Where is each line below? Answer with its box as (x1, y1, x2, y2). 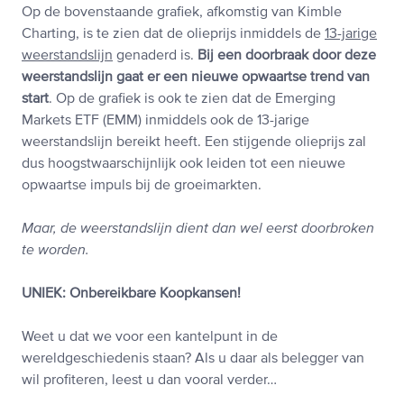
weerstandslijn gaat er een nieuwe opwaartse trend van (22, 70, 370, 86)
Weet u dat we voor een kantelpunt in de (22, 330, 278, 345)
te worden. (22, 243, 89, 259)
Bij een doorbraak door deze (194, 49, 376, 64)
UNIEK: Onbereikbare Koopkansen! (22, 287, 241, 302)
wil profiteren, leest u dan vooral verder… (22, 373, 277, 389)
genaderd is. (113, 49, 194, 64)
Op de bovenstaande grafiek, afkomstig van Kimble (22, 5, 342, 21)
